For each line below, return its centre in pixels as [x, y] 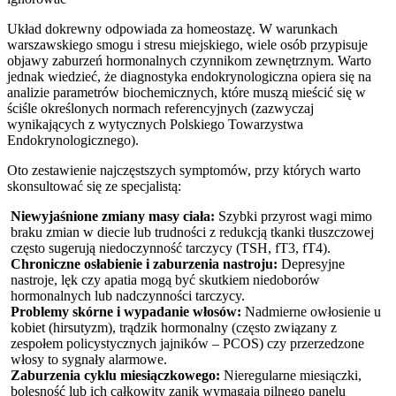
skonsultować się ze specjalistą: [94, 186]
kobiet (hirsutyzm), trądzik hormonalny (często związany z [174, 327]
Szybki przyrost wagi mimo [293, 216]
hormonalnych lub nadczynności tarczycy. [128, 295]
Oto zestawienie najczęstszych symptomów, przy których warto [184, 170]
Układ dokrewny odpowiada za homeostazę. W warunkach [172, 28]
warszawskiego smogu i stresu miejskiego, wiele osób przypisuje [187, 44]
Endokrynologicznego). [73, 140]
